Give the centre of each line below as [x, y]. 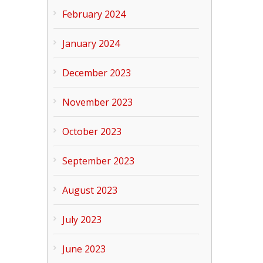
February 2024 [94, 14]
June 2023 [84, 249]
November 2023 [98, 102]
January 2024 [91, 43]
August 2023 [90, 190]
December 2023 [97, 73]
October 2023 [92, 131]
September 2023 [99, 161]
